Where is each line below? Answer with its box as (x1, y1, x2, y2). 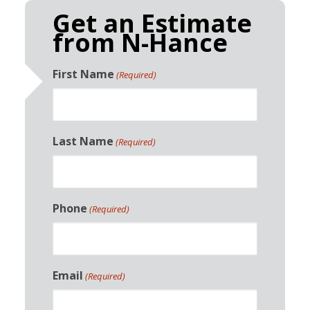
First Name (52, 66, 114, 82)
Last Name (52, 133, 113, 149)
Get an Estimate (52, 6, 252, 40)
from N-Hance (52, 25, 228, 60)
